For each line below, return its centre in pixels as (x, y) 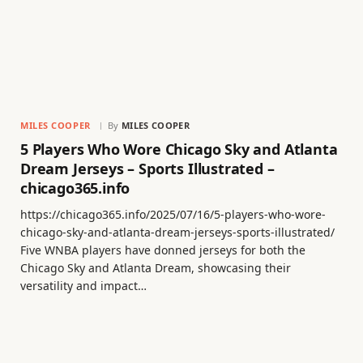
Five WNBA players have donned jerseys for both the (163, 250)
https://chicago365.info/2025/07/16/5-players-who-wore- (173, 215)
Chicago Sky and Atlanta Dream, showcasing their (156, 268)
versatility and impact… (83, 286)
